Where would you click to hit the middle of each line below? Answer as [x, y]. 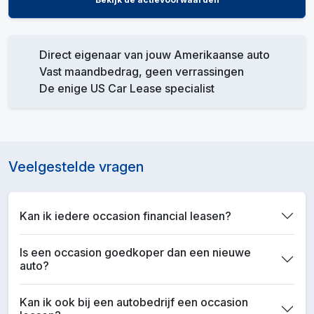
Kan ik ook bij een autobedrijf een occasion [134, 302]
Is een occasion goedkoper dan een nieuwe [135, 252]
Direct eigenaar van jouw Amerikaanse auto [155, 55]
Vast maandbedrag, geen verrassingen [142, 71]
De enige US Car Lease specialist [127, 88]
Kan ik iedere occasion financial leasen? [125, 216]
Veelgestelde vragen [76, 167]
